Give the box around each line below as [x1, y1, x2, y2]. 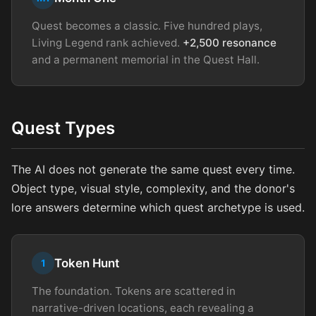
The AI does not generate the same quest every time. [11, 162, 295, 177]
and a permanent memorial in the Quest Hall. [32, 53, 260, 67]
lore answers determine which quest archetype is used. [11, 200, 305, 215]
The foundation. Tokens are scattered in [32, 284, 236, 298]
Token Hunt [54, 256, 119, 271]
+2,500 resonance [183, 36, 276, 50]
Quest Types [11, 118, 115, 139]
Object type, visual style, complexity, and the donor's [11, 181, 295, 196]
